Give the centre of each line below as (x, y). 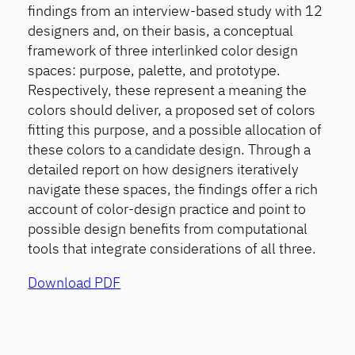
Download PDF (74, 283)
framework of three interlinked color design (163, 51)
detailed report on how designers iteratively (164, 170)
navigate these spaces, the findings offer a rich (173, 189)
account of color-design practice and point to (167, 209)
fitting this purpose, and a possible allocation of (175, 130)
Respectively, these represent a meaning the (168, 90)
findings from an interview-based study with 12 (176, 11)
